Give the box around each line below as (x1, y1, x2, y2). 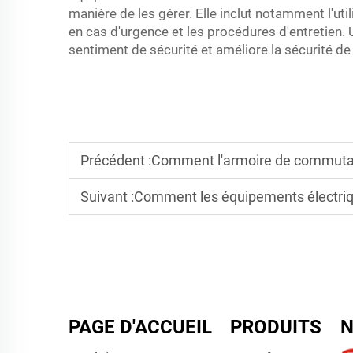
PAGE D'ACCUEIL (69, 316, 212, 338)
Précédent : (80, 152, 151, 169)
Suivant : (80, 188, 134, 205)
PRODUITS (229, 316, 321, 338)
